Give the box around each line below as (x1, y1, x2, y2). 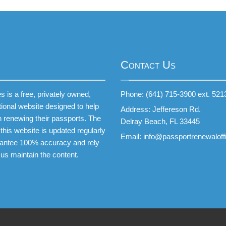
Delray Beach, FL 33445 (121, 117, 200, 126)
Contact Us (121, 59, 176, 71)
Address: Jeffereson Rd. (121, 105, 201, 114)
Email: (121, 132, 143, 141)
